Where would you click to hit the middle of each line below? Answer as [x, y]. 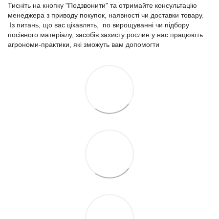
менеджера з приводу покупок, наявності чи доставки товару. [106, 15]
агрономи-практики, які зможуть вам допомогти [85, 44]
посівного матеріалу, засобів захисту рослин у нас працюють [105, 34]
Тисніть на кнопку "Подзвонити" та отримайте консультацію [102, 5]
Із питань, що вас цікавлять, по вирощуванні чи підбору [99, 25]
